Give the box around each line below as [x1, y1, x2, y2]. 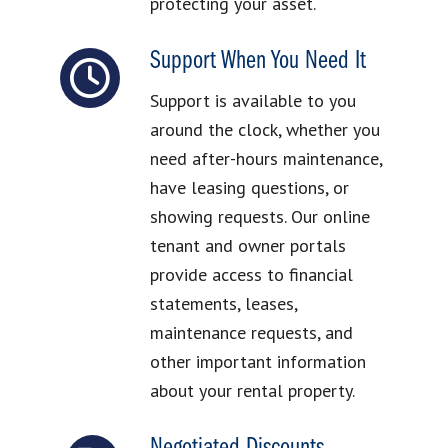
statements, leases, [149, 291, 297, 315]
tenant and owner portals [149, 233, 346, 257]
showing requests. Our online [149, 204, 370, 228]
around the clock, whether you [149, 117, 380, 141]
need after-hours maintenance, [149, 146, 382, 170]
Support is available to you [149, 88, 356, 112]
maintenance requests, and [149, 320, 353, 344]
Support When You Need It [149, 47, 366, 75]
